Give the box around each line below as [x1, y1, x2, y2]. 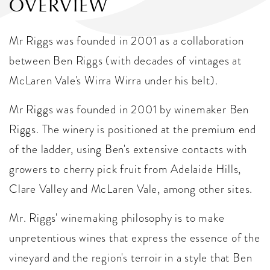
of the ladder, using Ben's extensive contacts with [9, 141, 247, 158]
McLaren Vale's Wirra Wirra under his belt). [9, 72, 218, 89]
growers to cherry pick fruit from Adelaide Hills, [9, 161, 242, 178]
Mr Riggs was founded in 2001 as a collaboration [9, 33, 244, 49]
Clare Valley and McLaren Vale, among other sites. [9, 181, 253, 198]
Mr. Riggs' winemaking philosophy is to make [9, 210, 225, 227]
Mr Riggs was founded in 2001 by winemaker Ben [9, 101, 249, 118]
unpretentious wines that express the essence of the [9, 230, 260, 246]
